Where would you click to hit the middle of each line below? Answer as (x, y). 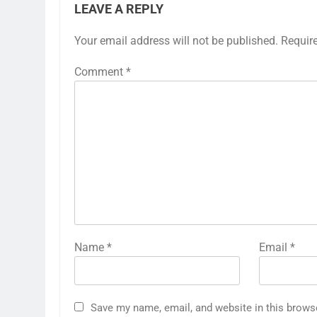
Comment (100, 72)
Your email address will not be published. (176, 41)
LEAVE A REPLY (119, 9)
